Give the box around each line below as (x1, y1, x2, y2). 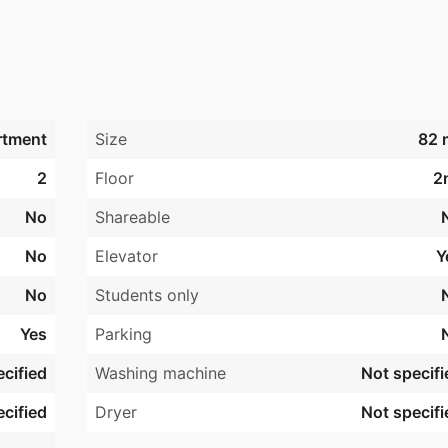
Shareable (94, 207, 170, 228)
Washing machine (94, 363, 226, 384)
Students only (94, 285, 199, 306)
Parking (94, 324, 152, 345)
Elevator (94, 246, 158, 267)
